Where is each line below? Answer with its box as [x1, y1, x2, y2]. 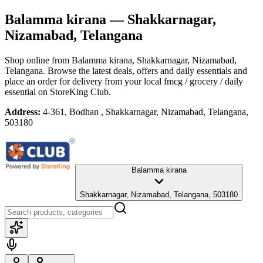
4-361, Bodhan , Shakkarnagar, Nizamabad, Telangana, [43, 106, 248, 117]
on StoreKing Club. [36, 86, 111, 97]
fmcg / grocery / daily [164, 76, 243, 86]
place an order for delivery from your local [5, 76, 161, 86]
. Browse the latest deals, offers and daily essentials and [43, 65, 247, 76]
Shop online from [5, 55, 72, 65]
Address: [5, 106, 41, 117]
